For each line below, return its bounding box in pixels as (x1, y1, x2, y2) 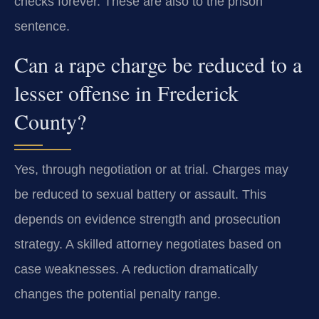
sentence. (14, 19, 70, 34)
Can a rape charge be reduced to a (14, 49, 302, 78)
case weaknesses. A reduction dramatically (14, 261, 258, 276)
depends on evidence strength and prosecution (14, 211, 281, 226)
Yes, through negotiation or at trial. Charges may (14, 162, 288, 177)
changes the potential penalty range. (14, 286, 221, 301)
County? (14, 106, 86, 135)
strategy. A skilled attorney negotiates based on (14, 236, 281, 251)
